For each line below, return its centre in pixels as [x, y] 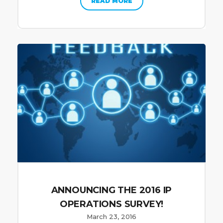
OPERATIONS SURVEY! [111, 204]
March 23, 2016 [111, 216]
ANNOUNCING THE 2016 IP [111, 190]
